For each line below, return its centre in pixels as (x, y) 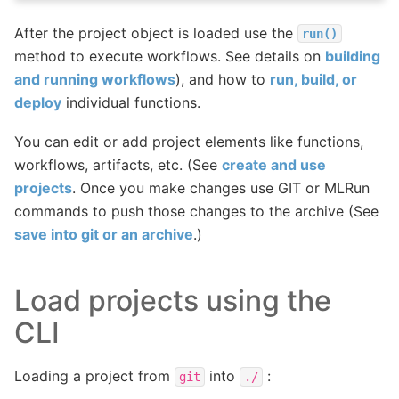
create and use (274, 165)
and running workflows (95, 79)
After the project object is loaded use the (156, 33)
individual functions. (131, 102)
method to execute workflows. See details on (170, 56)
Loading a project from (94, 376)
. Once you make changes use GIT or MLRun (221, 188)
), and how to (223, 79)
